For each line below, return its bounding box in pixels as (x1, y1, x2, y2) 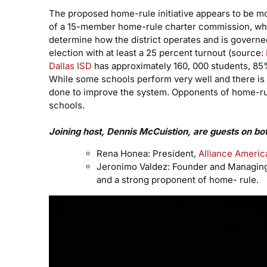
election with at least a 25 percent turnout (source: (48, 47, 266, 58)
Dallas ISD (48, 60, 92, 72)
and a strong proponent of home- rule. (96, 174, 259, 185)
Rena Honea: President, (96, 148, 198, 159)
